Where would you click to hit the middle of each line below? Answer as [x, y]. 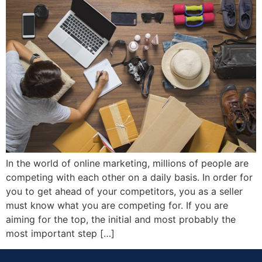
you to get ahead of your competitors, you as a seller [124, 192]
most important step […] [60, 234]
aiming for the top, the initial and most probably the [121, 220]
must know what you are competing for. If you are [117, 206]
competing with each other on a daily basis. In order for [129, 177]
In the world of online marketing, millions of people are [127, 163]
